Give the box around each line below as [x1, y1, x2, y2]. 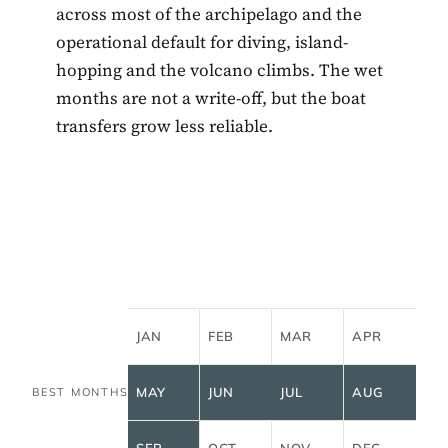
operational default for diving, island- [56, 29, 348, 54]
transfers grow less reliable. [56, 113, 273, 138]
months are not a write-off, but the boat [56, 85, 366, 110]
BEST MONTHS [32, 384, 129, 399]
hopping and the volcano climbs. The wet [56, 57, 383, 82]
